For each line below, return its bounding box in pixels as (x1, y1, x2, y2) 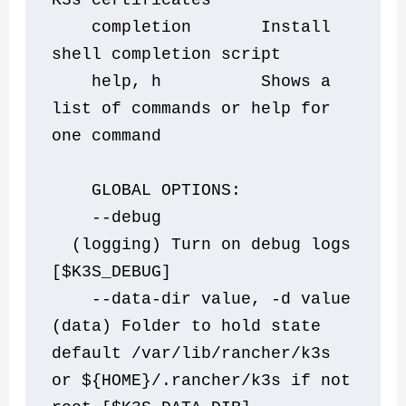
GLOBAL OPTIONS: (62, 181, 242, 200)
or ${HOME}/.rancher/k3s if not (52, 372, 352, 391)
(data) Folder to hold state (52, 317, 322, 336)
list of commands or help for (52, 100, 332, 119)
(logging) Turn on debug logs (52, 236, 352, 255)
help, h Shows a (52, 72, 63, 92)
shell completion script (52, 45, 282, 64)
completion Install (52, 18, 63, 37)
